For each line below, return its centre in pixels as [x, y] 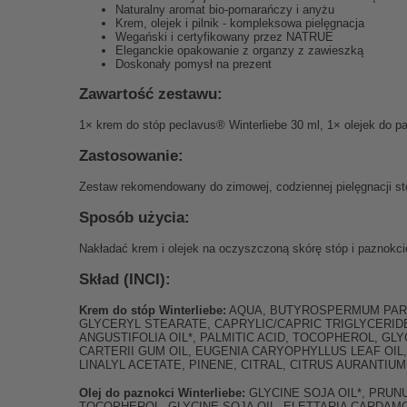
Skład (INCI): [125, 279]
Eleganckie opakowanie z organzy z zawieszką [239, 50]
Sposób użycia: [134, 217]
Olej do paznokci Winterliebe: [162, 393]
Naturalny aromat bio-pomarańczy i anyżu [225, 10]
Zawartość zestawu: [151, 94]
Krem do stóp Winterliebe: [153, 310]
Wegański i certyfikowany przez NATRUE [224, 37]
